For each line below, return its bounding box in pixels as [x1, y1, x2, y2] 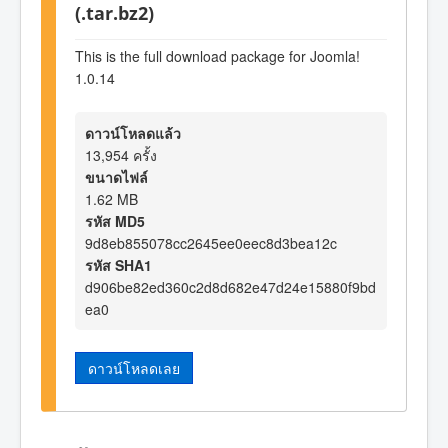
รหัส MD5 [85, 210, 145, 231]
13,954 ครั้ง [85, 144, 157, 165]
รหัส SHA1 [85, 254, 152, 275]
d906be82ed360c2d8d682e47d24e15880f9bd [85, 276, 376, 297]
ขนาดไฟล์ [85, 166, 148, 187]
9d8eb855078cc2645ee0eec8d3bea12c [85, 232, 337, 253]
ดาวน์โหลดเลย [88, 357, 180, 378]
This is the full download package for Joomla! [75, 46, 360, 67]
